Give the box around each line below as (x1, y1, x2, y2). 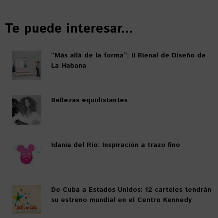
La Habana (51, 60, 86, 71)
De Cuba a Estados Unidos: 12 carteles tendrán (51, 184, 211, 195)
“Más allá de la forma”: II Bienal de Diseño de (51, 50, 206, 60)
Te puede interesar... (5, 19, 133, 38)
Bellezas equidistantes (51, 95, 127, 105)
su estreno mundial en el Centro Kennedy (51, 195, 192, 205)
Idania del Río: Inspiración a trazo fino (51, 140, 180, 150)
